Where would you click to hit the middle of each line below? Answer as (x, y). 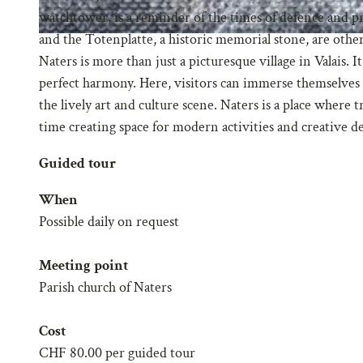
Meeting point (83, 265)
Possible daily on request (109, 221)
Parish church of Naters (105, 287)
